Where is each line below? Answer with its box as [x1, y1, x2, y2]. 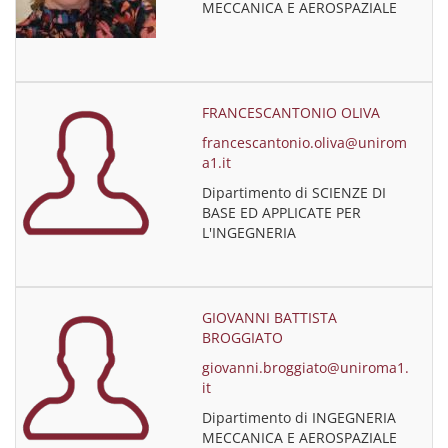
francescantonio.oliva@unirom [202, 133, 408, 152]
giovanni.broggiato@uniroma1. [202, 358, 410, 377]
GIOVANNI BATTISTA [202, 308, 338, 327]
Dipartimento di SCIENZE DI [202, 183, 387, 202]
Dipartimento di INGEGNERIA [202, 408, 397, 427]
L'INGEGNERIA [202, 223, 297, 242]
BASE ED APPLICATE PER [202, 203, 362, 222]
